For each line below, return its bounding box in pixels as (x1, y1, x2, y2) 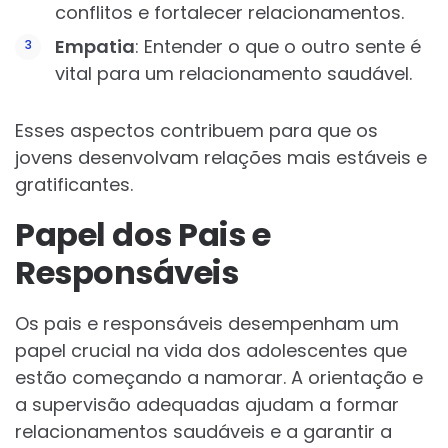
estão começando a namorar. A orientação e (15, 365, 423, 391)
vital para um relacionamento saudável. (55, 61, 412, 87)
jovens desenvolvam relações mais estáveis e (15, 145, 427, 171)
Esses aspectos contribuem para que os (15, 118, 378, 144)
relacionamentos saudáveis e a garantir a (15, 419, 392, 445)
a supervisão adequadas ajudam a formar (15, 392, 399, 418)
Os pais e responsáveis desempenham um (15, 311, 399, 337)
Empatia (55, 34, 135, 60)
